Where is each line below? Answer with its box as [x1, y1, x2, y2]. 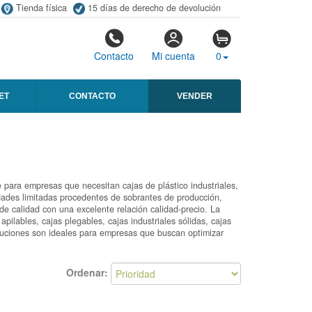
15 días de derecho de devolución [87, 1, 221, 14]
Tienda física [15, 1, 67, 14]
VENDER [177, 91, 212, 102]
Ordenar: [66, 265, 111, 279]
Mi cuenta [151, 49, 195, 63]
